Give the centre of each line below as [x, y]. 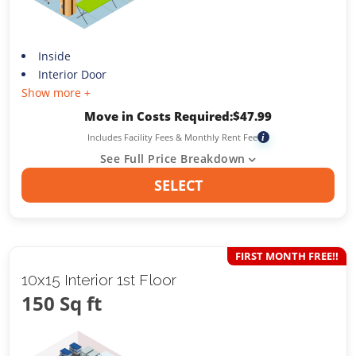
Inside [54, 56]
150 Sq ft [62, 304]
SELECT [178, 185]
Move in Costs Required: [159, 116]
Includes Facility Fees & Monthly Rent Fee [172, 137]
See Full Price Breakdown [172, 158]
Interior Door [72, 74]
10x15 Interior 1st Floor [99, 280]
